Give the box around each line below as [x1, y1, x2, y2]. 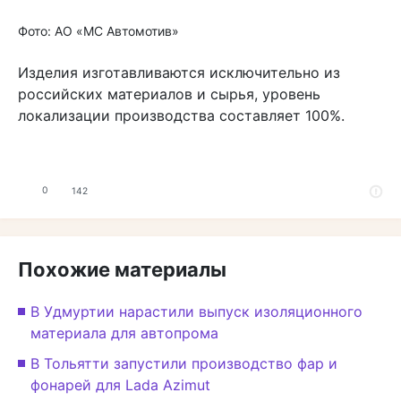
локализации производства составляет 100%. [18, 106, 345, 124]
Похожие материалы [18, 257, 226, 281]
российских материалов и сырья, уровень [18, 84, 320, 103]
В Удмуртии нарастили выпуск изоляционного [30, 302, 363, 320]
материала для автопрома [30, 323, 218, 342]
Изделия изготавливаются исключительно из [18, 63, 340, 81]
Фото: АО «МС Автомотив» [18, 22, 179, 38]
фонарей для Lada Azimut [30, 375, 210, 394]
